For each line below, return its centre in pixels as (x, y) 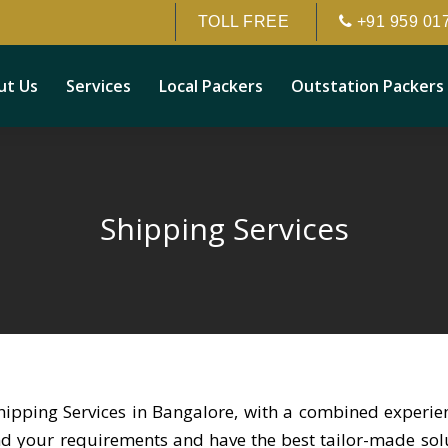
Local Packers (211, 86)
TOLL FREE (243, 21)
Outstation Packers (367, 86)
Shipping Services (224, 228)
